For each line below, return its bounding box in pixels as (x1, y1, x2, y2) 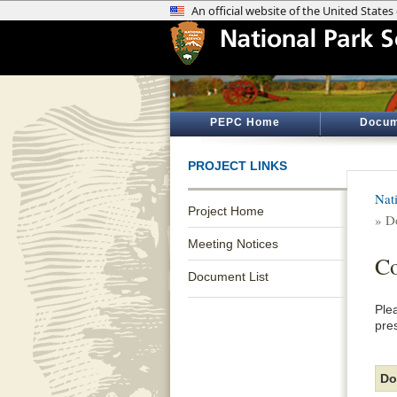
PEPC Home (209, 116, 280, 128)
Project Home (188, 204, 264, 218)
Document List (188, 269, 269, 284)
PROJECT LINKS (188, 159, 287, 173)
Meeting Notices (188, 237, 278, 251)
